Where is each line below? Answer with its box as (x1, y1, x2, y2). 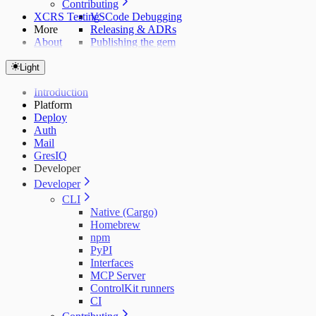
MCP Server (90, 269, 145, 281)
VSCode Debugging (90, 11, 182, 23)
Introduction (34, 86, 88, 98)
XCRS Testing (34, 11, 99, 23)
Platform (34, 99, 72, 111)
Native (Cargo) (90, 206, 157, 218)
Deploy (34, 111, 67, 123)
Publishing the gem (90, 36, 176, 48)
